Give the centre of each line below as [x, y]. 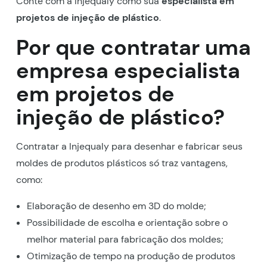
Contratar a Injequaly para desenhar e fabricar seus [129, 146]
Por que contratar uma [133, 47]
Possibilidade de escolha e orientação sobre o [127, 222]
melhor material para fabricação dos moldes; [125, 239]
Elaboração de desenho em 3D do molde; [116, 206]
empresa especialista [128, 70]
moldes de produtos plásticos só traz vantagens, [122, 163]
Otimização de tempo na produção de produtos [131, 256]
